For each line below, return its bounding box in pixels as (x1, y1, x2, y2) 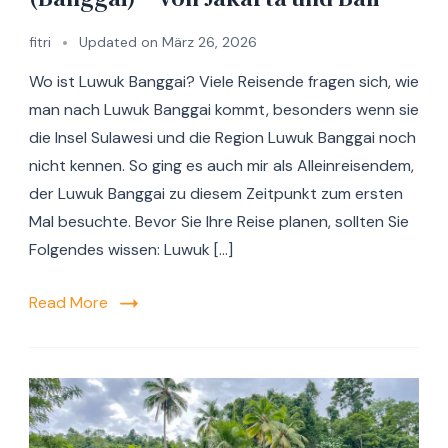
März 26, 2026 (162, 32, 257, 51)
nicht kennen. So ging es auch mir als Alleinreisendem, (29, 154, 414, 176)
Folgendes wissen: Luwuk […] (29, 238, 233, 260)
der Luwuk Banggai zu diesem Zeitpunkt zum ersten (29, 182, 403, 204)
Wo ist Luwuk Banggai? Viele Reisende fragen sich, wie (29, 70, 419, 92)
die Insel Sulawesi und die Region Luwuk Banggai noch (29, 126, 416, 148)
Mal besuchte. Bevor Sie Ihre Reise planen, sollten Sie (29, 210, 409, 232)
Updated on (79, 32, 162, 51)
